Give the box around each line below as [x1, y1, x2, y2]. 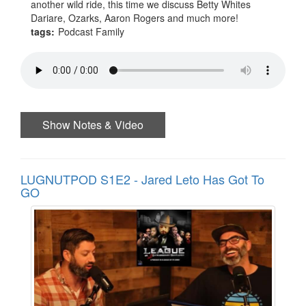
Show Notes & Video [42, 116, 143, 133]
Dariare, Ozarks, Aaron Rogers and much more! [31, 10, 238, 25]
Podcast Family [58, 24, 124, 38]
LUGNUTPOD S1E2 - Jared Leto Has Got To [20, 169, 264, 188]
